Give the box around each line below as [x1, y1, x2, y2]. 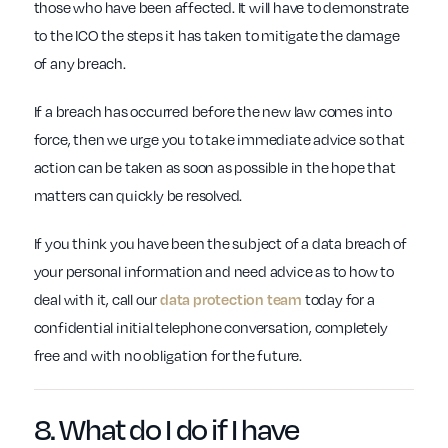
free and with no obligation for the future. [33, 346, 302, 365]
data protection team [160, 290, 302, 309]
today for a [302, 290, 375, 309]
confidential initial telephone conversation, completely [33, 318, 388, 337]
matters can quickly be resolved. [33, 186, 243, 205]
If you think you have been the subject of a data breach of [33, 234, 407, 253]
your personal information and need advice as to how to [33, 262, 394, 281]
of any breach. [33, 54, 126, 73]
